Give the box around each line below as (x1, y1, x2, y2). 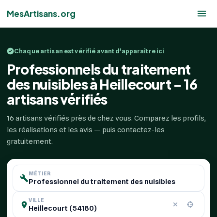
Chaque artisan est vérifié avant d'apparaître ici (14, 47, 165, 55)
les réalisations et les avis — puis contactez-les (7, 125, 165, 134)
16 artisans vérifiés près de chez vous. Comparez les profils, (7, 114, 206, 123)
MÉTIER (29, 170, 51, 177)
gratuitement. (7, 137, 53, 146)
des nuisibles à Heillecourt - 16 (7, 76, 197, 93)
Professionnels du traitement (7, 61, 191, 77)
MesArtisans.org (7, 8, 76, 19)
